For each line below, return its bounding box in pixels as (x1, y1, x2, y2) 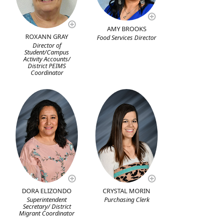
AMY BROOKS (107, 24, 146, 34)
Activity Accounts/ (23, 54, 71, 64)
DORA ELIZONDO (22, 186, 72, 196)
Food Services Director (97, 33, 157, 42)
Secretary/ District (22, 202, 71, 211)
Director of (32, 41, 61, 50)
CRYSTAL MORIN (103, 186, 151, 196)
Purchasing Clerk (104, 195, 149, 204)
